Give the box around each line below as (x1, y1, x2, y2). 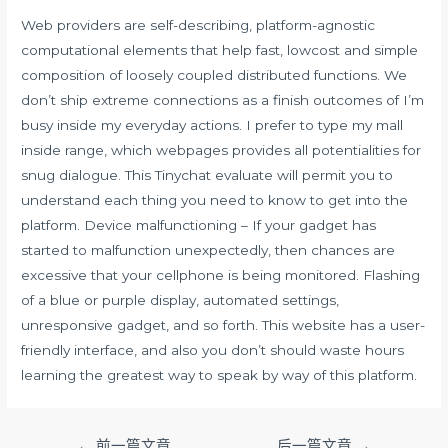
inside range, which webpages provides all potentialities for (21, 141, 422, 158)
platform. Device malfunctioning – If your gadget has (21, 216, 377, 233)
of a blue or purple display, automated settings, (21, 291, 340, 308)
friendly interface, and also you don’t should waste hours (21, 341, 405, 358)
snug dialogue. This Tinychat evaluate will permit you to (21, 166, 394, 183)
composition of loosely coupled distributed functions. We (21, 66, 408, 83)
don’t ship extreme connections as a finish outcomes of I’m (21, 91, 425, 108)
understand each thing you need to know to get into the (21, 191, 409, 208)
